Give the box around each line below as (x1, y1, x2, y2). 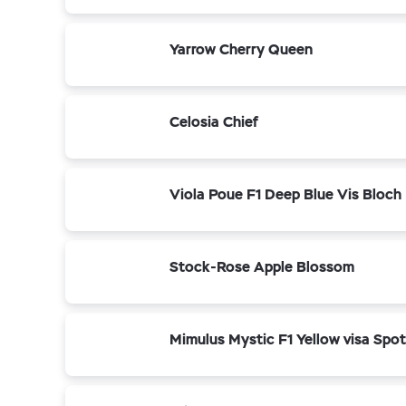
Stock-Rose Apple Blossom (169, 257, 354, 276)
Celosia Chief (169, 112, 258, 131)
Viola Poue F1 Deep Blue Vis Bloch (169, 185, 401, 204)
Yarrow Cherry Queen (169, 40, 313, 59)
